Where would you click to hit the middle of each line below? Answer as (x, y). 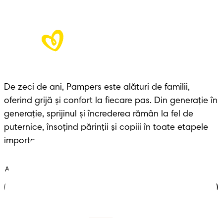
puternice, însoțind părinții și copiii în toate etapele (106, 128)
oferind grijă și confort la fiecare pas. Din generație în (111, 101)
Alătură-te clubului (111, 187)
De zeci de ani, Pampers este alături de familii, (97, 87)
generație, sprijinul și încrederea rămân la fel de (99, 114)
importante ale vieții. (45, 141)
